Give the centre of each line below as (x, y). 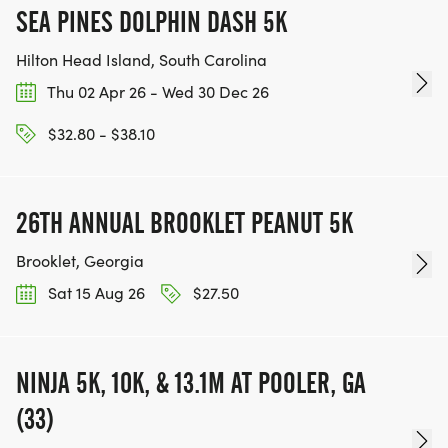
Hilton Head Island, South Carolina (141, 59)
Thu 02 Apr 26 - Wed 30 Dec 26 (156, 91)
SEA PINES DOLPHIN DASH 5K (151, 21)
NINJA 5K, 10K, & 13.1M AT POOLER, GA (191, 382)
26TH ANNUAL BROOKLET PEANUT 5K (184, 223)
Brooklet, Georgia (80, 261)
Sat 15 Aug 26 (94, 293)
